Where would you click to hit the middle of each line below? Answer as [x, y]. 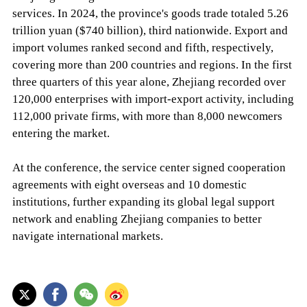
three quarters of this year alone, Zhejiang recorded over [149, 82]
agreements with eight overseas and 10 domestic [129, 185]
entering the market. [61, 134]
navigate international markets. [87, 236]
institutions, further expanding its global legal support [143, 202]
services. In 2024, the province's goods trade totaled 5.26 [150, 14]
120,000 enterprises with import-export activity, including [153, 99]
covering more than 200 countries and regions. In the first [152, 65]
